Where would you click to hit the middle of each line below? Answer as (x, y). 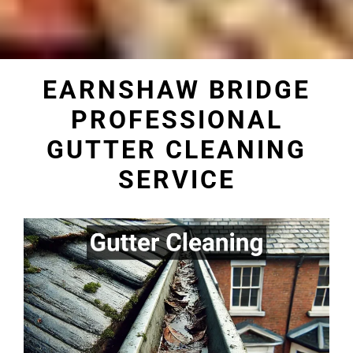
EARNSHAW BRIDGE (176, 90)
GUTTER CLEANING (176, 150)
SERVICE (176, 180)
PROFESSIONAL (176, 120)
